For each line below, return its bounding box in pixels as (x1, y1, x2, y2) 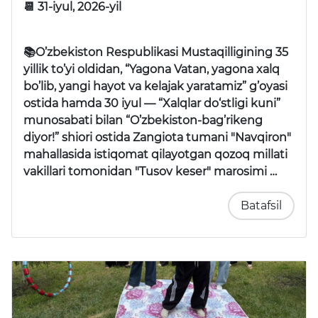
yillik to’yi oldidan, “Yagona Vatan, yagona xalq (23, 62, 280, 76)
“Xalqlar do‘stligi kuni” (158, 96, 280, 110)
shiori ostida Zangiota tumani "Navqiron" (59, 130, 291, 144)
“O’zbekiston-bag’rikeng (126, 113, 263, 127)
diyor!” (23, 130, 59, 144)
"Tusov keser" (132, 164, 211, 178)
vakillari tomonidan (23, 164, 132, 178)
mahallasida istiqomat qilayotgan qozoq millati (23, 147, 287, 161)
